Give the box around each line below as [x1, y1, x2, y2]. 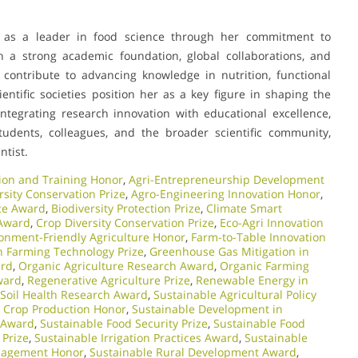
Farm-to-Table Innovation [191, 229, 326, 245]
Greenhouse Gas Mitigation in [149, 243, 309, 259]
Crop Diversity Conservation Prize [36, 214, 214, 230]
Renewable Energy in [196, 272, 308, 288]
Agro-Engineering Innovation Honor [131, 185, 320, 201]
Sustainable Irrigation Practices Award [34, 329, 239, 345]
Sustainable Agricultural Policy [153, 286, 316, 302]
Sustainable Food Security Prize [40, 315, 208, 331]
